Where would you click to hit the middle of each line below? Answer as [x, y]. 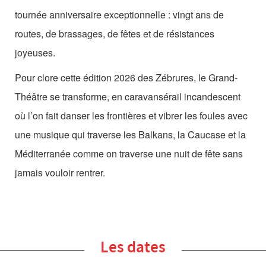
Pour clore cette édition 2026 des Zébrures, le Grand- [126, 77]
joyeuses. [35, 53]
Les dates [133, 247]
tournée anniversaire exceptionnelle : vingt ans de [119, 15]
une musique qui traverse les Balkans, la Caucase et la [130, 134]
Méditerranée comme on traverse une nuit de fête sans [129, 153]
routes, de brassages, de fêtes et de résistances [115, 34]
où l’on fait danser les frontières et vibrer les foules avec [131, 115]
